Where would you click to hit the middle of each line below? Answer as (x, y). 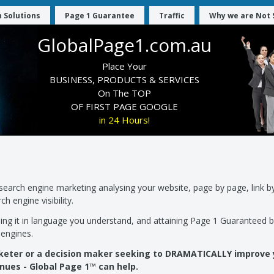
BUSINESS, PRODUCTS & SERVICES (124, 80)
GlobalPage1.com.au (124, 45)
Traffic (172, 16)
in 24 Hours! (124, 120)
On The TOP (124, 93)
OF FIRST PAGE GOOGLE (124, 106)
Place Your (124, 66)
